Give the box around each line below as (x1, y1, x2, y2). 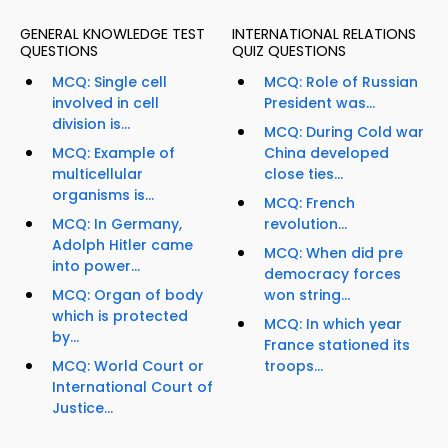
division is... (52, 114, 130, 135)
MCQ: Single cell (52, 72, 167, 93)
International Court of (52, 377, 213, 398)
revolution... (264, 214, 347, 235)
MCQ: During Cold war (264, 122, 424, 143)
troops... (264, 356, 323, 377)
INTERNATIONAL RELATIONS (232, 24, 416, 45)
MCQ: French (264, 193, 355, 214)
